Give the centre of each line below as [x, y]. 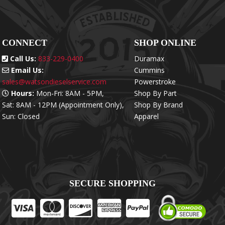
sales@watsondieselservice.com [54, 81]
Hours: [22, 93]
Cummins [150, 70]
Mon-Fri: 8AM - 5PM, [70, 93]
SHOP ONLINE [165, 42]
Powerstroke [155, 81]
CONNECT [25, 42]
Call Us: [22, 58]
